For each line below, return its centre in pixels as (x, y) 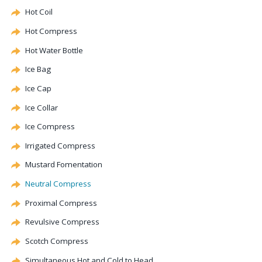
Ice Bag (38, 69)
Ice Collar (42, 107)
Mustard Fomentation (64, 165)
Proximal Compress (61, 203)
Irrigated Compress (60, 145)
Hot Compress (51, 31)
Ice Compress (50, 127)
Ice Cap (38, 88)
